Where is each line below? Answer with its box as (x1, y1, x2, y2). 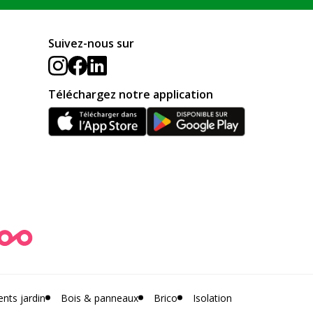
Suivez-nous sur (48, 36, 134, 51)
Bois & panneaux (60, 291, 138, 305)
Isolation (192, 291, 232, 305)
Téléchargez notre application (48, 87, 213, 102)
